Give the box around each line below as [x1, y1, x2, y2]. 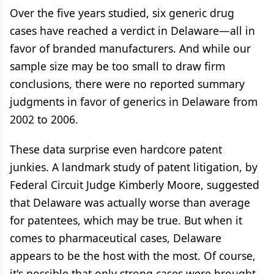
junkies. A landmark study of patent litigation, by [10, 160, 257, 174]
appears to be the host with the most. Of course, [10, 248, 256, 263]
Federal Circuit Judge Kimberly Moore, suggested [10, 177, 259, 192]
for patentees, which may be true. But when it [10, 213, 242, 228]
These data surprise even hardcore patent [10, 142, 222, 157]
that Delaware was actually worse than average [10, 195, 250, 210]
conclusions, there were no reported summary [10, 76, 245, 91]
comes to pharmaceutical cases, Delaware [10, 231, 221, 245]
